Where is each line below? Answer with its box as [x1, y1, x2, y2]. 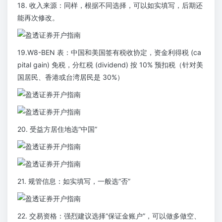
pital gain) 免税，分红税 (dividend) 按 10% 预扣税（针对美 [17, 60, 203, 69]
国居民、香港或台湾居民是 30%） [17, 73, 124, 82]
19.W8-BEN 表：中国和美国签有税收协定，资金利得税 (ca [17, 48, 201, 57]
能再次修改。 [17, 13, 59, 22]
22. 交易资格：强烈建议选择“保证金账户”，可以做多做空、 [17, 212, 201, 221]
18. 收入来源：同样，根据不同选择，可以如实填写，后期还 [17, 1, 203, 10]
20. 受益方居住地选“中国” [17, 125, 97, 134]
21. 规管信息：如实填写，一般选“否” [17, 177, 130, 186]
